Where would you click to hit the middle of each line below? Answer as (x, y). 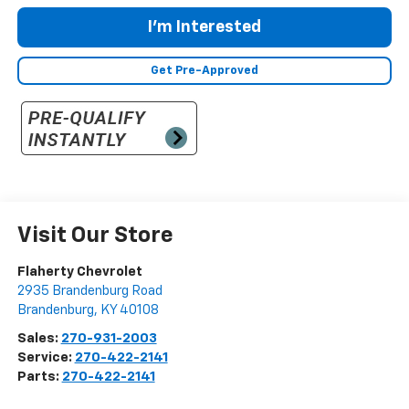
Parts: (39, 377)
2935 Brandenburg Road (89, 291)
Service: (46, 358)
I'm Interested (204, 28)
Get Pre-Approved (204, 71)
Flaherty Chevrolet (79, 272)
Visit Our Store (95, 236)
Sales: (39, 339)
